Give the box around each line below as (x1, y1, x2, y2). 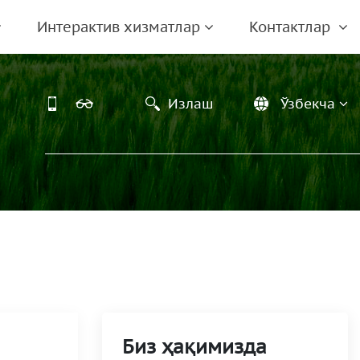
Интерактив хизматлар (37, 18, 200, 36)
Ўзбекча (280, 95, 335, 112)
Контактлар (249, 18, 334, 36)
